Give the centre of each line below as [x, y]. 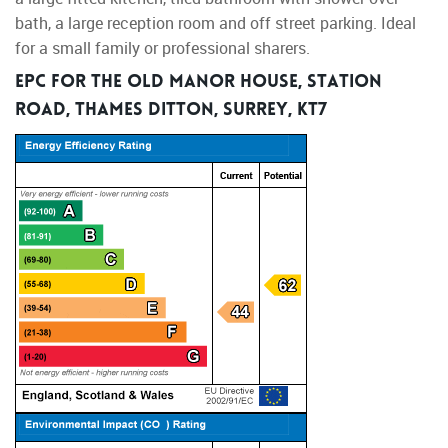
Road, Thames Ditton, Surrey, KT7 [171, 111]
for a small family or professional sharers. [162, 48]
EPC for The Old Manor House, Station [198, 83]
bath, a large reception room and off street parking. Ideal [215, 23]
